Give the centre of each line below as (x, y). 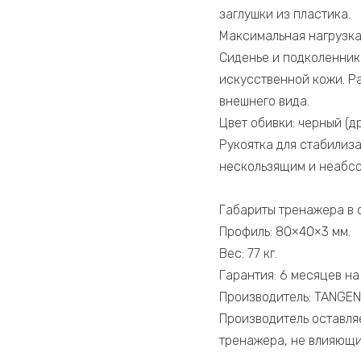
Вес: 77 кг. (248, 254)
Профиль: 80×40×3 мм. (285, 232)
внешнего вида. (264, 102)
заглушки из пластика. (285, 15)
